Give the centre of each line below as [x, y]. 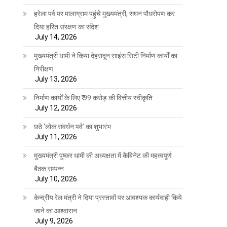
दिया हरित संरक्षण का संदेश [67, 27]
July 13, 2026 [56, 79]
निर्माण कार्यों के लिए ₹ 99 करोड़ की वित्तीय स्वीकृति [93, 98]
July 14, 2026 [56, 37]
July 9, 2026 [54, 221]
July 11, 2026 [56, 137]
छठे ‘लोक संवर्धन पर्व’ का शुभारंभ [73, 126]
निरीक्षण [44, 69]
